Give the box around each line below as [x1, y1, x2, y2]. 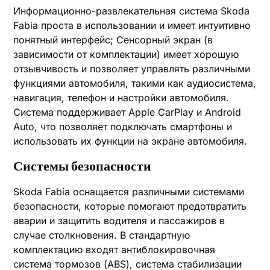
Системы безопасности [13, 159, 152, 174]
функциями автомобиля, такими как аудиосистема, [13, 77, 257, 89]
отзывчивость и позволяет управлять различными [13, 63, 251, 75]
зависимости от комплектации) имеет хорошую [13, 48, 239, 60]
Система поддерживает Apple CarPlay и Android [13, 106, 242, 118]
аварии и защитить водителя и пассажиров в [13, 215, 225, 227]
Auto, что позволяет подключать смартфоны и [13, 121, 233, 133]
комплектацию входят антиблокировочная [13, 243, 216, 256]
